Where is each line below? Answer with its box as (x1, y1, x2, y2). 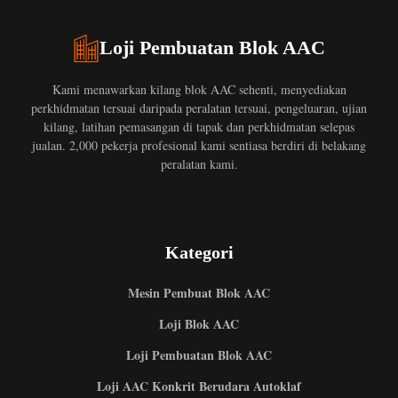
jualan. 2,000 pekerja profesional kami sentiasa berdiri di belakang (32, 136, 366, 154)
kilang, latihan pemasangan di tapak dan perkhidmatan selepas (44, 117, 354, 135)
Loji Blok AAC (159, 314, 239, 333)
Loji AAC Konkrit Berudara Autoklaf (97, 376, 301, 395)
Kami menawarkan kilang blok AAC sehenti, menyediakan (52, 80, 346, 98)
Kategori (164, 242, 234, 262)
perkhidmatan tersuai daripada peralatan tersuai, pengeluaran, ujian (31, 99, 367, 116)
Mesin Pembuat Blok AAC (128, 283, 270, 302)
